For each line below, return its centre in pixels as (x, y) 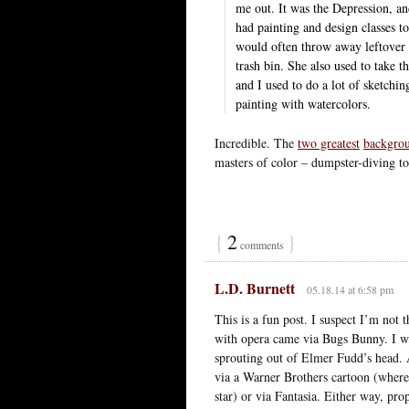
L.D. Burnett (255, 288)
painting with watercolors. (303, 103)
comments (262, 244)
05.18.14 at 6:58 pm (350, 289)
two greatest (329, 142)
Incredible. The (256, 142)
